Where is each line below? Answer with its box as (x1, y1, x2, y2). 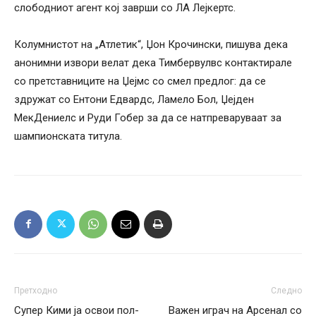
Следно (271, 285, 302, 296)
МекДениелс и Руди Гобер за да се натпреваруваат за (14, 111, 281, 124)
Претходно (14, 285, 57, 296)
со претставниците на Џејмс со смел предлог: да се (14, 74, 266, 87)
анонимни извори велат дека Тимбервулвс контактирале (14, 56, 292, 69)
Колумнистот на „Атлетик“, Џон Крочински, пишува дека (14, 37, 288, 51)
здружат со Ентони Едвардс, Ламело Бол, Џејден (14, 92, 254, 106)
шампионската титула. (14, 129, 122, 142)
